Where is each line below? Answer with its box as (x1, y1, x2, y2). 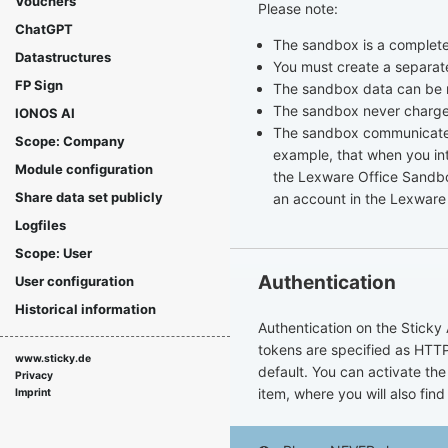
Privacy (15, 369, 53, 383)
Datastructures (15, 49, 111, 66)
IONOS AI (15, 105, 75, 122)
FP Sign (15, 77, 63, 94)
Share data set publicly (15, 189, 163, 206)
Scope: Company (15, 133, 125, 150)
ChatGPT (15, 21, 73, 38)
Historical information (15, 301, 156, 318)
